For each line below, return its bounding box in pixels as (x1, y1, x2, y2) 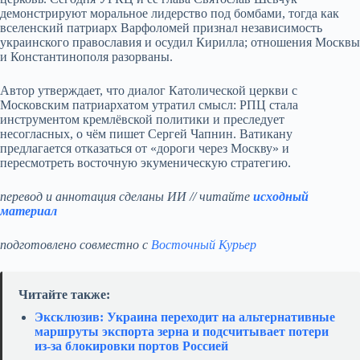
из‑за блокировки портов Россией (35, 338, 228, 353)
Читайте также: (18, 287, 110, 301)
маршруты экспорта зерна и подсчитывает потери (35, 324, 329, 338)
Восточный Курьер (151, 237, 256, 252)
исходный (253, 189, 309, 203)
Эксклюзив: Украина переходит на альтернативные (35, 309, 335, 324)
